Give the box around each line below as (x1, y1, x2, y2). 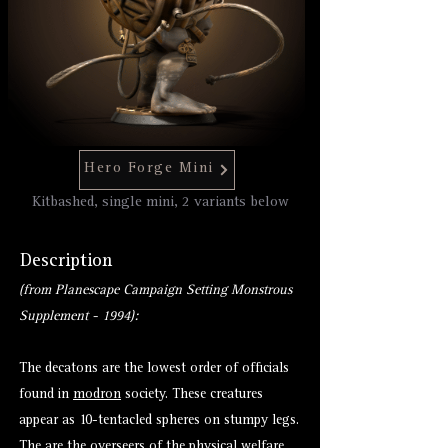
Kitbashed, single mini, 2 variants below (31, 196, 289, 211)
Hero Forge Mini (84, 162, 214, 177)
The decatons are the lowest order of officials (19, 362, 289, 376)
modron (73, 388, 121, 402)
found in (19, 388, 73, 402)
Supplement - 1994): (19, 310, 138, 324)
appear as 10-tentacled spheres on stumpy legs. (19, 414, 299, 428)
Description (20, 253, 112, 272)
